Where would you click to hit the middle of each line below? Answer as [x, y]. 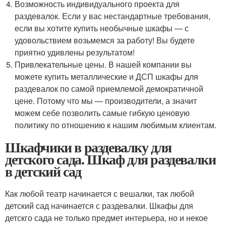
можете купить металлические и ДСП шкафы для [107, 77]
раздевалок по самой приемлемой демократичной [109, 89]
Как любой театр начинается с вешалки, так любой [100, 194]
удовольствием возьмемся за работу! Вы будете [105, 40]
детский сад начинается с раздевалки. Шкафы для [99, 206]
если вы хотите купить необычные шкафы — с [102, 28]
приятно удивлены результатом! [75, 52]
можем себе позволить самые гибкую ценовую [102, 113]
